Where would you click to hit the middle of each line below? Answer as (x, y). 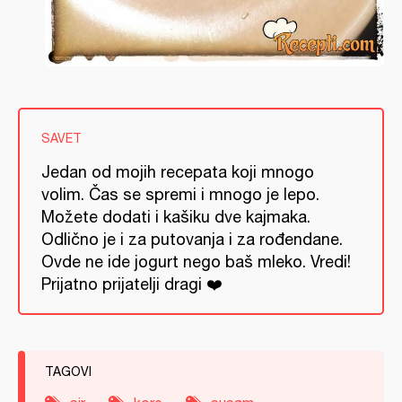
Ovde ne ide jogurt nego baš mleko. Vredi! (196, 261)
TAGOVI (68, 371)
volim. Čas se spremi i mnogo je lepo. (180, 194)
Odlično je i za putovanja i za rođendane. (192, 239)
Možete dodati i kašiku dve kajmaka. (176, 216)
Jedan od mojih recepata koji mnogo (178, 171)
